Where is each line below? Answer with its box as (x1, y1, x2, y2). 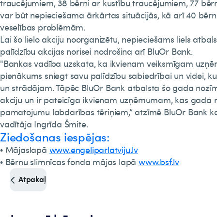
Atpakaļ (18, 173, 46, 185)
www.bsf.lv (139, 156, 180, 168)
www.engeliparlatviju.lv (49, 144, 139, 155)
